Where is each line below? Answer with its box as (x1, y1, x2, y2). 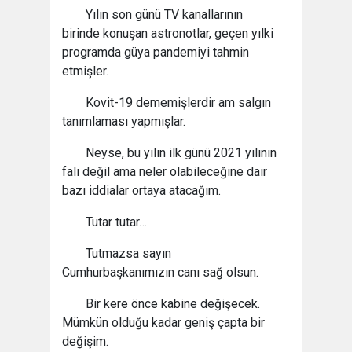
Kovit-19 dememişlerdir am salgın (86, 95, 271, 110)
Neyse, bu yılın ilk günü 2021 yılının (86, 145, 277, 160)
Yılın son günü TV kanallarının (86, 7, 243, 22)
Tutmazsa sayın (86, 246, 171, 261)
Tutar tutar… (86, 214, 147, 229)
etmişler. (62, 64, 108, 79)
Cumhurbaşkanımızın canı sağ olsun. (62, 265, 258, 280)
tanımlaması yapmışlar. (62, 114, 185, 129)
